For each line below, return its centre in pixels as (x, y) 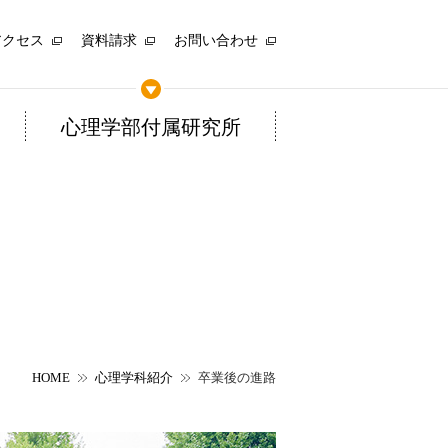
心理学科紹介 (134, 377)
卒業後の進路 (237, 377)
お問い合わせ (216, 40)
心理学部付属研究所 (150, 127)
